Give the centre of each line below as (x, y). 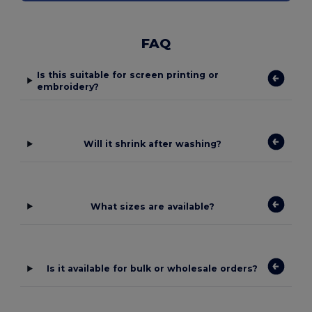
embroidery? (68, 86)
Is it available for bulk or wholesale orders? (153, 269)
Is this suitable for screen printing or (128, 75)
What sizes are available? (152, 206)
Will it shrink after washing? (152, 144)
